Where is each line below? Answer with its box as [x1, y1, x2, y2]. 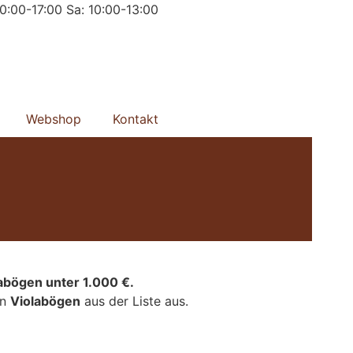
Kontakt [112, 110, 158, 127]
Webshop [25, 110, 81, 127]
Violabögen [9, 293, 80, 310]
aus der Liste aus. [80, 293, 188, 310]
